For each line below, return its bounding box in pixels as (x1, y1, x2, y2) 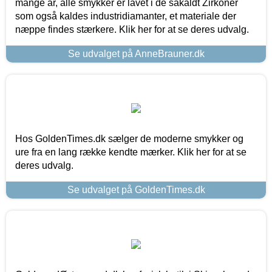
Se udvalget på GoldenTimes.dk (67, 184, 205, 195)
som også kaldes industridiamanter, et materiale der (15, 10, 236, 21)
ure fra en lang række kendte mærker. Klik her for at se (15, 146, 246, 157)
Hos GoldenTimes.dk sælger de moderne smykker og (15, 133, 243, 144)
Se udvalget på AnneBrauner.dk (67, 48, 205, 59)
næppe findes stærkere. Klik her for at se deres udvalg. (15, 24, 249, 35)
